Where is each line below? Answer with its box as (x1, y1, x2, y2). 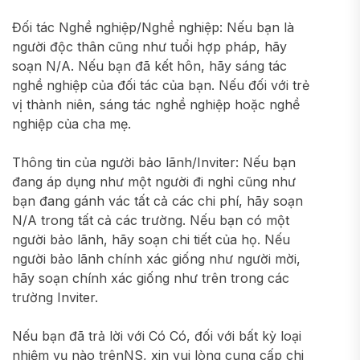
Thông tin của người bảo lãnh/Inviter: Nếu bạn (12, 154, 296, 170)
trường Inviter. (12, 289, 98, 305)
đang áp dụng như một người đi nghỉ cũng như (12, 174, 296, 190)
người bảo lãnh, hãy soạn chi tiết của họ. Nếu (12, 231, 290, 247)
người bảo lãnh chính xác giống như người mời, (12, 251, 301, 267)
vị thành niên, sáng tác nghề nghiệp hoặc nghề (12, 96, 300, 112)
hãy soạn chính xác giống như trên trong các (12, 270, 289, 286)
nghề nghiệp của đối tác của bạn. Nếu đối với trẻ (12, 77, 309, 93)
